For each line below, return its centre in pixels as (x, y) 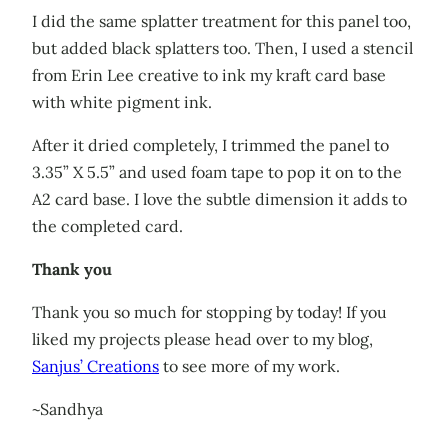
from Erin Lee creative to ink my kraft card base (209, 74)
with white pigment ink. (122, 101)
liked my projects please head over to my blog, (202, 338)
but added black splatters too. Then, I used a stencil (222, 47)
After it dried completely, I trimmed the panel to (210, 144)
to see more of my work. (249, 365)
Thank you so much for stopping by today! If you (209, 311)
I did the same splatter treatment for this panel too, (221, 20)
